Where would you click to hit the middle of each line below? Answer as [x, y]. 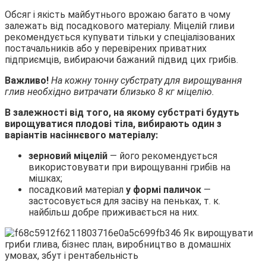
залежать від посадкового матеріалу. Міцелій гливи [120, 26]
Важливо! [28, 80]
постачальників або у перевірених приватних [106, 48]
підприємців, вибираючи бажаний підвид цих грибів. [121, 59]
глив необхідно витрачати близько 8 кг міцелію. [110, 91]
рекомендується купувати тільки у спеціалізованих [120, 37]
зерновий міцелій [68, 156]
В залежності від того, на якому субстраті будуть [122, 112]
